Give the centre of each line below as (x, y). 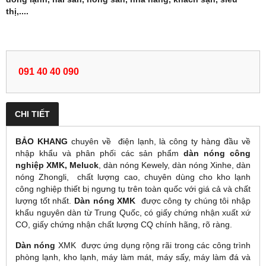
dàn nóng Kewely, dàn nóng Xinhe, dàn (176, 165)
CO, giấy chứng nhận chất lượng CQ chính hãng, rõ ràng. (124, 224)
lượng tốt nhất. (45, 200)
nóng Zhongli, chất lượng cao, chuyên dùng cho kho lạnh (133, 177)
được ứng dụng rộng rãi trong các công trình (166, 245)
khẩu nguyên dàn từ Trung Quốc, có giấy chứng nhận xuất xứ (133, 212)
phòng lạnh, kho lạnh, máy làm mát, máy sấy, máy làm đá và (133, 257)
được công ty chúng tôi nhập (195, 200)
